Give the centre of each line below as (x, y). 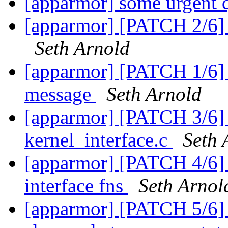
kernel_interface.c (98, 140)
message (60, 94)
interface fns (76, 186)
